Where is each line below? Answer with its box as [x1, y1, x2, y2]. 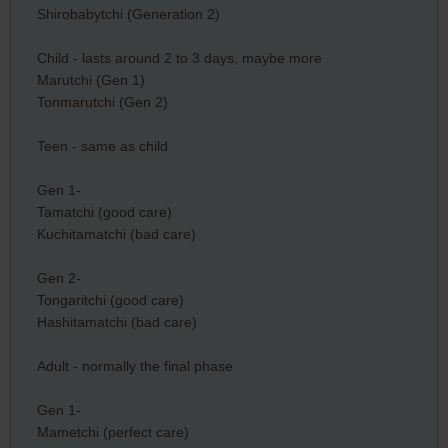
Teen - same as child [36, 137, 168, 154]
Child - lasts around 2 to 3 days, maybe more [36, 49, 322, 66]
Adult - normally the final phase [36, 357, 233, 374]
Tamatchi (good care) [36, 203, 172, 220]
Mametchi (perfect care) [36, 423, 189, 440]
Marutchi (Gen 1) [36, 71, 145, 88]
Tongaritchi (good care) [36, 291, 184, 308]
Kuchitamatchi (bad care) [36, 225, 196, 242]
